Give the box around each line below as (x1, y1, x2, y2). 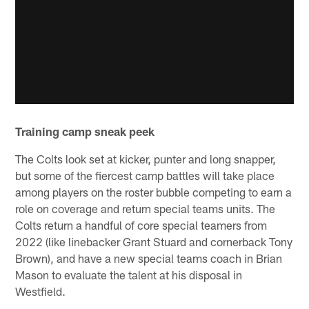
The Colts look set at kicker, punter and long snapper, (15, 151, 277, 166)
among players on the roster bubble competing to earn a (15, 184, 292, 199)
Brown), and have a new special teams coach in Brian (15, 250, 283, 265)
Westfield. (15, 283, 66, 298)
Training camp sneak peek (15, 123, 155, 138)
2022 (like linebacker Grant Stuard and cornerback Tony (15, 234, 293, 248)
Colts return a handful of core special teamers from (15, 217, 268, 232)
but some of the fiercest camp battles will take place (15, 168, 275, 182)
